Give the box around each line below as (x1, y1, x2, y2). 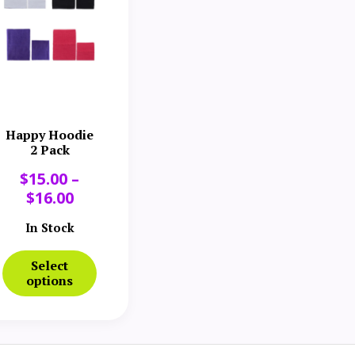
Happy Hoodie (6, 125, 94, 143)
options (26, 271, 73, 289)
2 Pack (29, 140, 70, 158)
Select (31, 256, 68, 274)
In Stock (25, 219, 74, 235)
